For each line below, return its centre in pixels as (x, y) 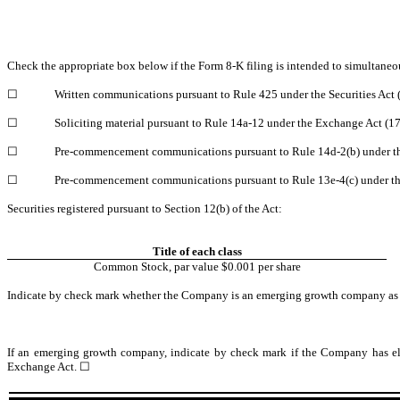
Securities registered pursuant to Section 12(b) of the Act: (145, 208)
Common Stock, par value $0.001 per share (197, 267)
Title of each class (197, 251)
